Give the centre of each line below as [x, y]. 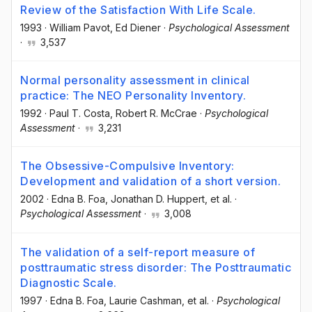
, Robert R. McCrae [154, 114]
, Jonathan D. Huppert [155, 199]
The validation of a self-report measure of [138, 252]
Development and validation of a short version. [150, 181]
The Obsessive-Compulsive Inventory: [127, 166]
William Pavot [80, 28]
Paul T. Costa [80, 114]
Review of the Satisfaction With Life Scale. [138, 10]
